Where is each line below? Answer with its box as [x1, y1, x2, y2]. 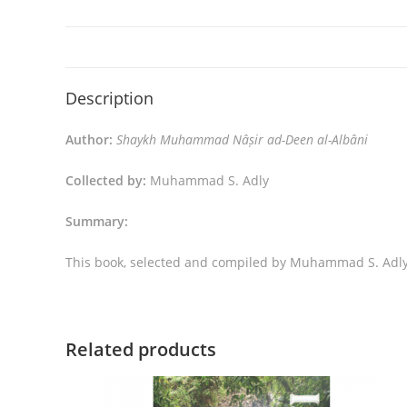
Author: [65, 131, 116, 148]
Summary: [65, 213, 128, 230]
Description [65, 87, 154, 109]
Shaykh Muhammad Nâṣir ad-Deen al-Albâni [116, 131, 368, 148]
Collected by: [65, 172, 150, 189]
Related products [65, 337, 216, 362]
